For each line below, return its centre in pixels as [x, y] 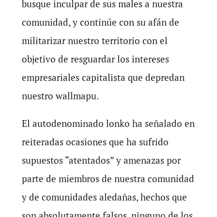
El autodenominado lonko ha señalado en [108, 123]
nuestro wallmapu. [60, 96]
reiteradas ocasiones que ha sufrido [95, 142]
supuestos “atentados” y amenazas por [101, 160]
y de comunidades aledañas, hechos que [104, 197]
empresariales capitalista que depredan [103, 77]
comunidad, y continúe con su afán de [100, 22]
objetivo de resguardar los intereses [95, 59]
